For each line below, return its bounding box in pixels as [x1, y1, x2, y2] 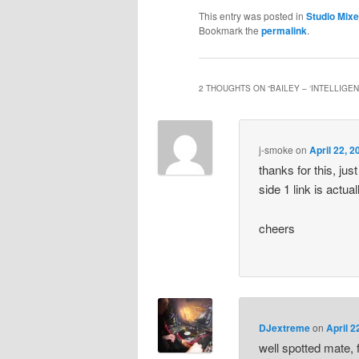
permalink [261, 23, 307, 38]
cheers [259, 219, 296, 236]
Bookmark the [199, 23, 261, 38]
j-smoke [259, 143, 294, 157]
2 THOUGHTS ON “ [199, 82, 270, 94]
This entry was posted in [199, 9, 306, 23]
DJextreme [259, 321, 311, 336]
